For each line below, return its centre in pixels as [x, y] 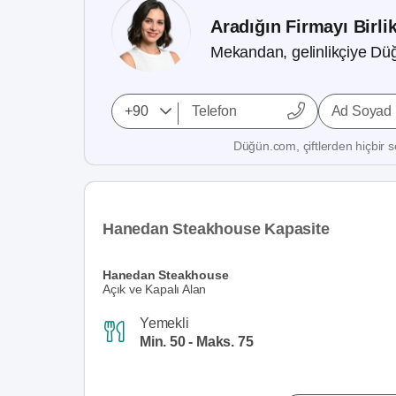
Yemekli [164, 323]
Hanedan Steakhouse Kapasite [216, 229]
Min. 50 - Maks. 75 [197, 341]
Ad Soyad [362, 111]
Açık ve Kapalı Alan [155, 289]
